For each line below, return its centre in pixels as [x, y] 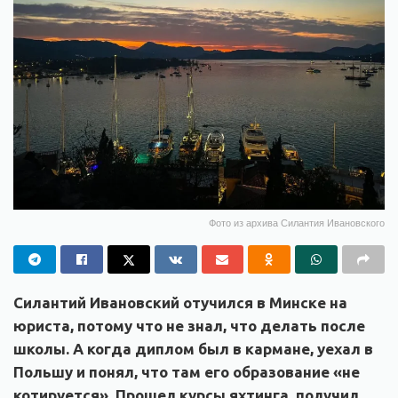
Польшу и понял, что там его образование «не [187, 371]
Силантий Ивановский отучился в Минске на [180, 302]
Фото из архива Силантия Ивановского [297, 222]
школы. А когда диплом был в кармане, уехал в [193, 348]
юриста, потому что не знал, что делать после [189, 325]
